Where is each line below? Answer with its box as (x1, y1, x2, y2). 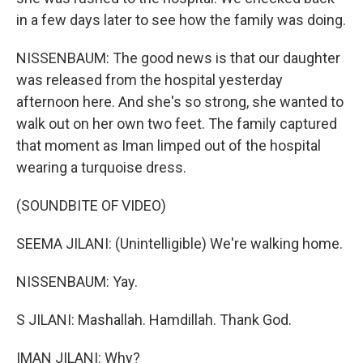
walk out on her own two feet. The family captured (16, 115, 337, 132)
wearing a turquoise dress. (16, 159, 186, 176)
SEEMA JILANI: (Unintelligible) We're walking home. (16, 235, 343, 252)
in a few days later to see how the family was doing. (16, 11, 346, 28)
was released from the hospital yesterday (16, 71, 283, 88)
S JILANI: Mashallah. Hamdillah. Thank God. (16, 311, 292, 328)
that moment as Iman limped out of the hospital (16, 137, 321, 154)
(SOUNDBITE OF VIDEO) (16, 197, 166, 214)
